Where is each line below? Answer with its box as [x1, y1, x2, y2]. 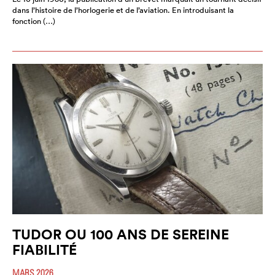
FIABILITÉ [12, 241, 77, 259]
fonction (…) [12, 16, 55, 27]
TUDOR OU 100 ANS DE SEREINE [12, 225, 229, 244]
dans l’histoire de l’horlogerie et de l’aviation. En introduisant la [12, 5, 234, 16]
